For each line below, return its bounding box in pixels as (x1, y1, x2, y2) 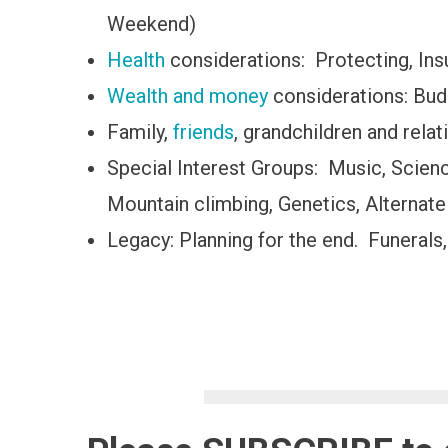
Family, (107, 119, 173, 144)
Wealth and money (107, 83, 268, 108)
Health (107, 47, 165, 72)
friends (173, 119, 234, 144)
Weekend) (107, 11, 196, 36)
